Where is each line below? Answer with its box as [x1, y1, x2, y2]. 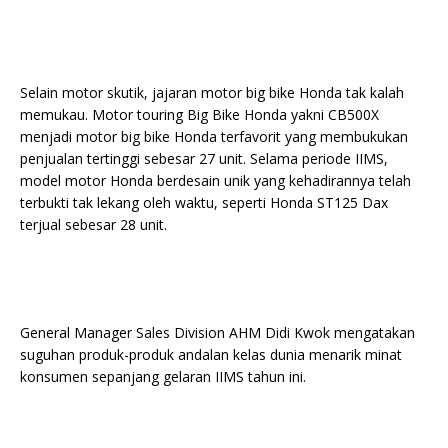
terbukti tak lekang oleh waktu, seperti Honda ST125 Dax [20, 192, 388, 212]
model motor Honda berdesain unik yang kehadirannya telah [20, 170, 411, 190]
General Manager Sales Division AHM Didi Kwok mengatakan [20, 322, 415, 342]
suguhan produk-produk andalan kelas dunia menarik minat [20, 344, 402, 364]
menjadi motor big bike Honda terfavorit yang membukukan [20, 126, 408, 146]
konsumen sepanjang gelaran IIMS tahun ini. [20, 366, 306, 386]
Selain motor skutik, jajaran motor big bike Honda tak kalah [20, 82, 404, 102]
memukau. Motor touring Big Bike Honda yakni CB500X [20, 104, 379, 124]
